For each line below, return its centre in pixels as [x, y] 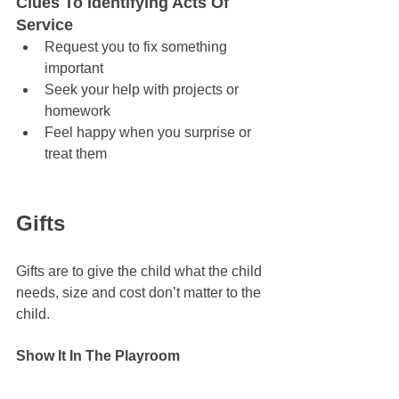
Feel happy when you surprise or [150, 132]
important [74, 68]
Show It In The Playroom [98, 355]
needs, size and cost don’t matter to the [140, 292]
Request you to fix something [138, 46]
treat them [76, 153]
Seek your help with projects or [143, 89]
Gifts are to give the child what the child [141, 271]
